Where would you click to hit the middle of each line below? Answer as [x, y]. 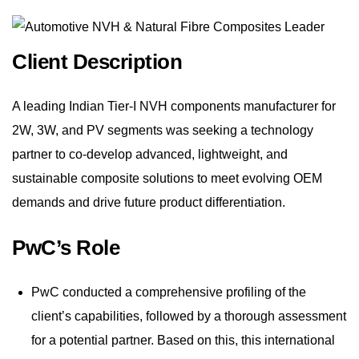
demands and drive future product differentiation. [149, 203]
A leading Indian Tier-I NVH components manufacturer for [174, 107]
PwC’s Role [66, 248]
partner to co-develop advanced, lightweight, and [150, 155]
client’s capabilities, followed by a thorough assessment [189, 317]
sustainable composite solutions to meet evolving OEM [167, 179]
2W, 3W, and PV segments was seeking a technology [163, 131]
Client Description [97, 62]
